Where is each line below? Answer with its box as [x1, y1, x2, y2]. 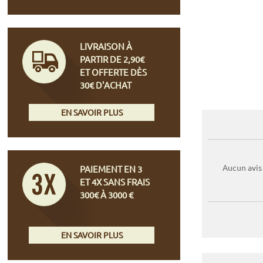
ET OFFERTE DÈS [80, 66, 147, 77]
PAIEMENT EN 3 [80, 163, 143, 174]
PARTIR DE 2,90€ [80, 53, 145, 65]
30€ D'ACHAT [80, 79, 132, 90]
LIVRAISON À [80, 40, 133, 52]
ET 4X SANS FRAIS [80, 176, 150, 187]
